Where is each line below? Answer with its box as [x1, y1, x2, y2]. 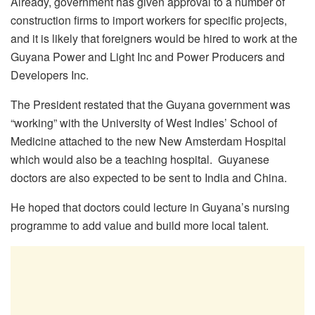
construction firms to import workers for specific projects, [11, 12, 287, 29]
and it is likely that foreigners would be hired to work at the [11, 30, 297, 47]
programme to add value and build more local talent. [11, 217, 269, 234]
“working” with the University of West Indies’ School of [11, 115, 277, 131]
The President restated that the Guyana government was [11, 96, 290, 113]
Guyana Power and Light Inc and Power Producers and [11, 49, 285, 65]
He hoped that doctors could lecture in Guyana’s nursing [11, 199, 290, 216]
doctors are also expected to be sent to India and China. [11, 169, 287, 186]
